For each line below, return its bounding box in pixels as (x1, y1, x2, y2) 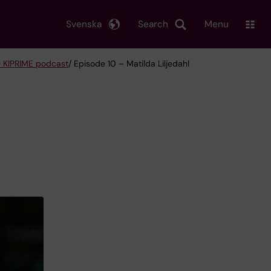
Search (138, 18, 168, 30)
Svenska (66, 18, 102, 30)
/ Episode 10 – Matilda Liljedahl (68, 58, 189, 69)
